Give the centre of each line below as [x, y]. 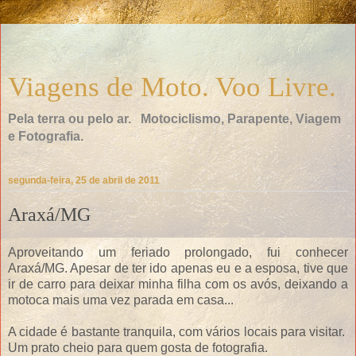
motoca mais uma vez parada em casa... [121, 300]
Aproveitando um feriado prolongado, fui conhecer [178, 252]
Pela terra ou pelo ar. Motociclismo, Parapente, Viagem [174, 119]
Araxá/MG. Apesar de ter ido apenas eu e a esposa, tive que [178, 268]
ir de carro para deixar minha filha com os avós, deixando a [178, 284]
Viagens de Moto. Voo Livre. [172, 87]
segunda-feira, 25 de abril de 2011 [84, 181]
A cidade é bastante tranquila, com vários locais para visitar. [178, 331]
